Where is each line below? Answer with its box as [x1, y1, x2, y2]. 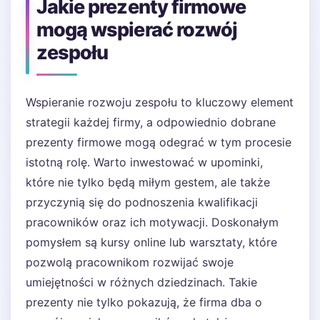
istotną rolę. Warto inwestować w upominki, [26, 155, 263, 169]
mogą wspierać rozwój [36, 18, 238, 41]
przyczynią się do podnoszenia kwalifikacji [26, 195, 258, 209]
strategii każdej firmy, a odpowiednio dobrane [26, 115, 276, 129]
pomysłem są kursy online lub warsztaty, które [26, 235, 277, 249]
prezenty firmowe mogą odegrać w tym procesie [26, 135, 291, 149]
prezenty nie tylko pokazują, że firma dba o [26, 295, 262, 309]
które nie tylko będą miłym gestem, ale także [26, 175, 270, 189]
